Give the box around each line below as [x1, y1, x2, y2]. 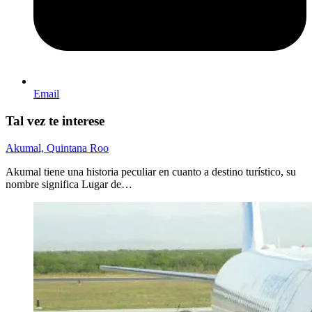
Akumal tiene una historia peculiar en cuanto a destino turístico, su [6, 165, 296, 178]
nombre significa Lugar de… [6, 178, 132, 190]
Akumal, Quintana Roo [6, 141, 109, 154]
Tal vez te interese [6, 113, 104, 128]
